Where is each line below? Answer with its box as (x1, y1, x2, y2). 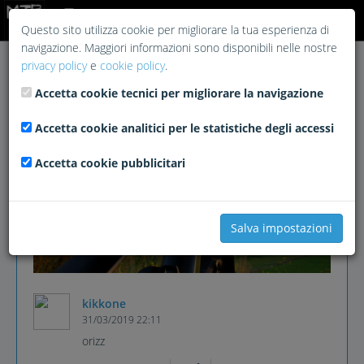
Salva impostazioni (231, 220, 332, 236)
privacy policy (21, 58, 87, 73)
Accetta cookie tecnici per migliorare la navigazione (35, 85, 323, 101)
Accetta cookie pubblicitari (35, 155, 185, 171)
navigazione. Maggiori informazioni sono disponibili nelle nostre (21, 40, 337, 55)
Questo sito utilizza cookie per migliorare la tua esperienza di (21, 22, 329, 37)
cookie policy (100, 58, 165, 73)
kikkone (82, 295, 126, 311)
